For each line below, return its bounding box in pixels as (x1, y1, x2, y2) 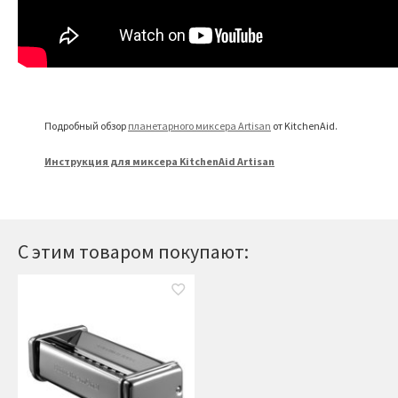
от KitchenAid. (271, 119, 338, 132)
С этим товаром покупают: (18, 239, 249, 264)
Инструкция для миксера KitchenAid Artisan (44, 155, 275, 168)
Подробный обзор (44, 119, 128, 132)
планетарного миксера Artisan (128, 119, 271, 132)
